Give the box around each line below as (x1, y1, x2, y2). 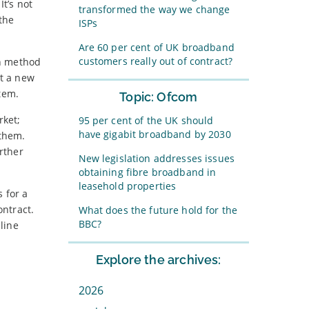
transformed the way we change (78, 3, 230, 16)
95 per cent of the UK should (78, 114, 214, 127)
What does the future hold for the (78, 203, 238, 217)
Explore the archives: (95, 252, 221, 267)
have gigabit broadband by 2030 (78, 128, 231, 141)
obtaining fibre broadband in (78, 166, 217, 179)
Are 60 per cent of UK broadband (78, 41, 235, 54)
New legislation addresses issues (78, 152, 235, 165)
